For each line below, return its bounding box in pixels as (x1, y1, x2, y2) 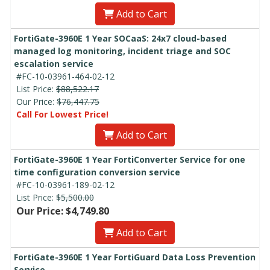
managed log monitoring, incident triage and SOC (14, 45, 231, 57)
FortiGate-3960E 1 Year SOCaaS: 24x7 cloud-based (14, 32, 227, 44)
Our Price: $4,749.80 (16, 204, 109, 218)
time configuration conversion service (14, 166, 180, 178)
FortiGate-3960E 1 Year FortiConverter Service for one (14, 153, 245, 165)
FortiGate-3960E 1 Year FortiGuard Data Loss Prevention (14, 251, 256, 263)
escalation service (14, 57, 93, 69)
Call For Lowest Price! (16, 108, 108, 120)
